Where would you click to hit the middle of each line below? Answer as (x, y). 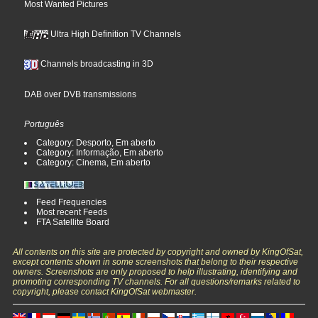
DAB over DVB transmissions (81, 95)
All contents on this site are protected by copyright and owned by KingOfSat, (158, 252)
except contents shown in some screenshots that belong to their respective (156, 262)
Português (44, 125)
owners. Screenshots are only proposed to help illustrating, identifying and (155, 272)
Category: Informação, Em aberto (100, 153)
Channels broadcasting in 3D (96, 64)
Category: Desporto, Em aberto (96, 143)
